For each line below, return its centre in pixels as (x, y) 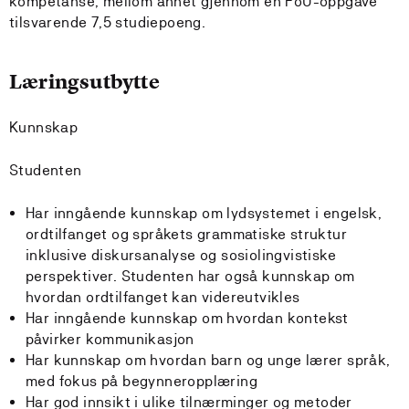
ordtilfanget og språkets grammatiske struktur (186, 234)
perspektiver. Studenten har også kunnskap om (190, 276)
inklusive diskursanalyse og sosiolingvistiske (181, 255)
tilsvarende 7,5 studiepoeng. (108, 22)
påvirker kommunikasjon (110, 339)
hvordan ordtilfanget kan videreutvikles (163, 297)
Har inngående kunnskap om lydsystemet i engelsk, (204, 213)
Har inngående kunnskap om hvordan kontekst (187, 318)
